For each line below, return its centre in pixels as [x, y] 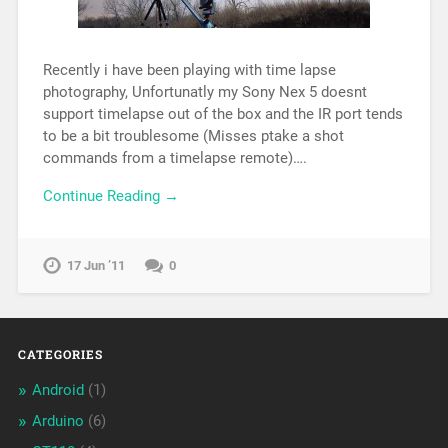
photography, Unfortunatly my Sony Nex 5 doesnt [204, 91]
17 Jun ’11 [95, 266]
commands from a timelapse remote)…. [174, 157]
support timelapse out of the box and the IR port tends [222, 113]
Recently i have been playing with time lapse [189, 69]
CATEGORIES [60, 354]
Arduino [57, 421]
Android [57, 390]
